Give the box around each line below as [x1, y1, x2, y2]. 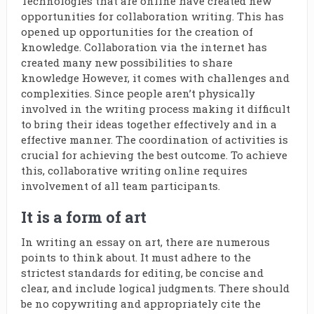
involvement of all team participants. [20, 179, 220, 193]
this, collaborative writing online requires [20, 163, 247, 177]
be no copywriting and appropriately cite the [20, 296, 261, 310]
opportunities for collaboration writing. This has [20, 9, 284, 23]
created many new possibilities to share [20, 55, 233, 69]
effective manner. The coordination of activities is [20, 132, 288, 146]
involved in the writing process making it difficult [20, 102, 290, 116]
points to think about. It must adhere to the [20, 250, 251, 264]
